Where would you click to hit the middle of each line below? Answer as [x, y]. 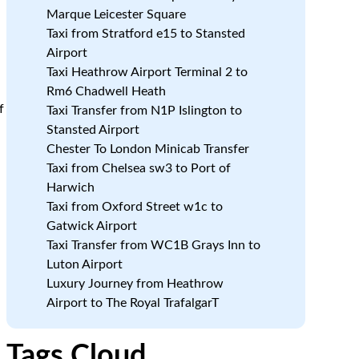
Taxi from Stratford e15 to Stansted [145, 34]
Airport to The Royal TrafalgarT [132, 303]
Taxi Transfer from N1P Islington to [144, 111]
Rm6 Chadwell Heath [106, 91]
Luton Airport [84, 264]
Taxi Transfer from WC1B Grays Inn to [153, 245]
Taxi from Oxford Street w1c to [134, 207]
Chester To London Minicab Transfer [147, 149]
